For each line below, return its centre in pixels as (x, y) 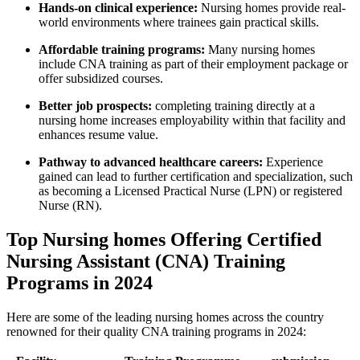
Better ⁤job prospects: (95, 106)
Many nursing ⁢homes (260, 50)
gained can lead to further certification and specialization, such (196, 177)
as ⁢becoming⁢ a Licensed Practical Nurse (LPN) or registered (190, 191)
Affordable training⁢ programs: (122, 50)
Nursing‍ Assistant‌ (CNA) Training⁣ (146, 262)
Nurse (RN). (70, 206)
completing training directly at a (233, 106)
